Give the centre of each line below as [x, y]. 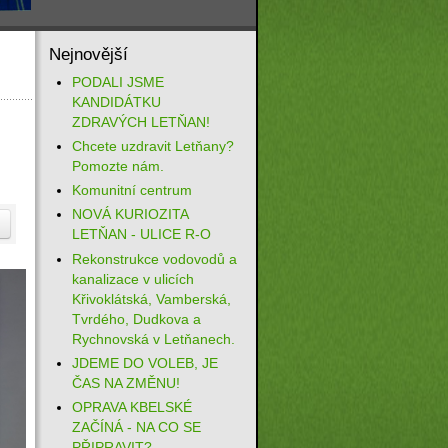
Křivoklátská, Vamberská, [151, 298]
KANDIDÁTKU [116, 101]
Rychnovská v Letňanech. [153, 338]
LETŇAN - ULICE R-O [141, 234]
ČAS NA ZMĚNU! [125, 383]
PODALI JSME [117, 81]
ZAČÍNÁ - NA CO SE [136, 427]
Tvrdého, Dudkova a [136, 318]
